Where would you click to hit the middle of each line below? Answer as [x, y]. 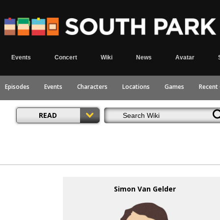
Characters [92, 87]
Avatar [185, 57]
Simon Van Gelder [145, 189]
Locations [136, 87]
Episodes [17, 87]
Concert [66, 57]
